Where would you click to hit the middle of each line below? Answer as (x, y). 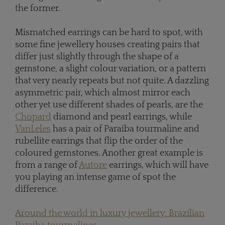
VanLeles (33, 129)
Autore (93, 165)
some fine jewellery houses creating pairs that (107, 44)
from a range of (47, 165)
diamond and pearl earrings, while (122, 117)
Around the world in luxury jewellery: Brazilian (110, 213)
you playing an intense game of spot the (95, 177)
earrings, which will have (158, 165)
